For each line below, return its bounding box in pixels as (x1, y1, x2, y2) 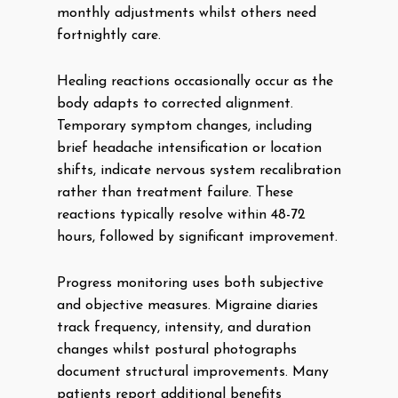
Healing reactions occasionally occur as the (57, 75, 333, 89)
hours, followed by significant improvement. (57, 230, 338, 244)
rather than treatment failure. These (57, 186, 293, 200)
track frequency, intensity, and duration (57, 321, 311, 335)
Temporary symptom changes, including (57, 119, 312, 133)
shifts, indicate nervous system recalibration (57, 163, 341, 178)
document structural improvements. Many (57, 365, 329, 379)
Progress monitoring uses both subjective (57, 276, 323, 291)
